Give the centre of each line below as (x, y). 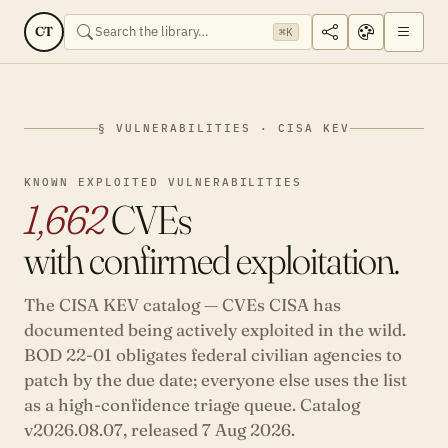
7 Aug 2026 (246, 429)
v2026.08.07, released (113, 429)
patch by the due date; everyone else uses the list (215, 379)
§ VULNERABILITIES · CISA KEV (224, 128)
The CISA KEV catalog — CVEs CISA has (182, 304)
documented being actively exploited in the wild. (215, 329)
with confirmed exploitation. (211, 259)
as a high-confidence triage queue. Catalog (192, 404)
